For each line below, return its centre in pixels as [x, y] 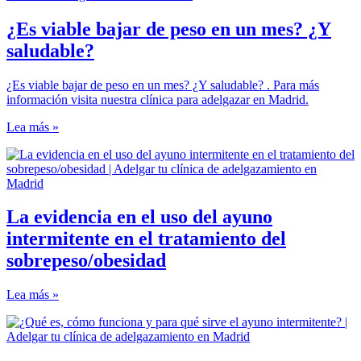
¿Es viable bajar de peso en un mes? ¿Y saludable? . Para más [163, 85]
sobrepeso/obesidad [86, 261]
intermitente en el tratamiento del [146, 239]
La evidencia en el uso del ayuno [139, 217]
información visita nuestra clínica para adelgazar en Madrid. [158, 99]
